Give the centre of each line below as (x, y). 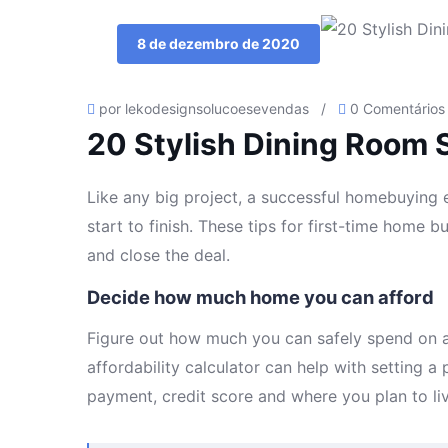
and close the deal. (158, 255)
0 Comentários (397, 108)
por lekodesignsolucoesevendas (204, 108)
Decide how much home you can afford (260, 297)
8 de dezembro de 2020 (218, 43)
